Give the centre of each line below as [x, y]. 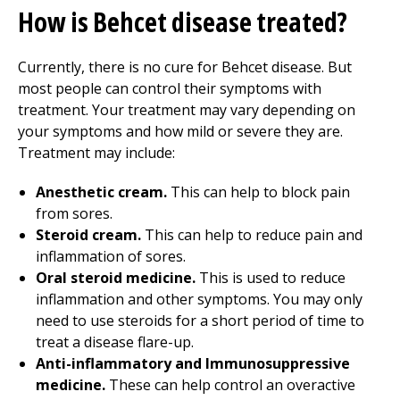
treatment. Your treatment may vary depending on [187, 110]
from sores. [74, 213]
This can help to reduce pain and [252, 235]
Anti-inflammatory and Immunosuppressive [193, 363]
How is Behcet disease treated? [183, 22]
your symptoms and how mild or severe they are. [180, 131]
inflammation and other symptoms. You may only [199, 299]
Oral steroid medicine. [116, 278]
